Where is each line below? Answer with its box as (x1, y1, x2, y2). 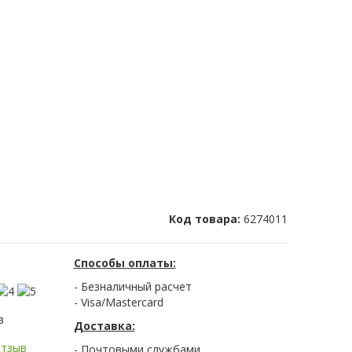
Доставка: (73, 318, 135, 334)
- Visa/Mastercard (73, 295, 163, 310)
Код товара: (169, 211, 244, 227)
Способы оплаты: (73, 255, 176, 271)
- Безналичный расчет (73, 279, 192, 295)
